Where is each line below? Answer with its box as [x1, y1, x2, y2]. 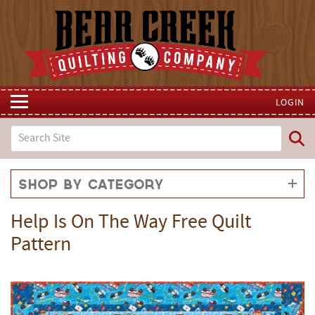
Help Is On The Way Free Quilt [11, 213, 251, 233]
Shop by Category [18, 179, 164, 190]
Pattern [11, 236, 71, 256]
